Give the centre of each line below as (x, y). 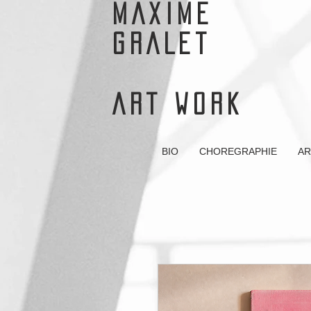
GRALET (162, 44)
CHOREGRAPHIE (238, 151)
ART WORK (178, 104)
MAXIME (163, 14)
